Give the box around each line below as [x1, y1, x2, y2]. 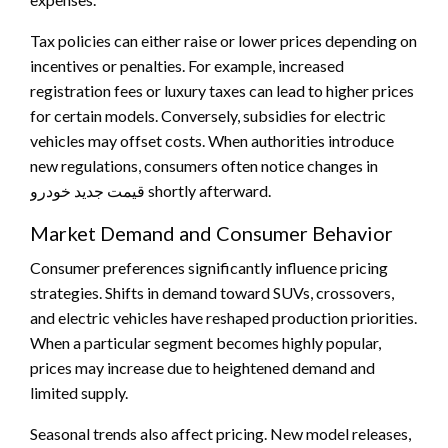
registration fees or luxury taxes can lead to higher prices [30, 80, 414, 100]
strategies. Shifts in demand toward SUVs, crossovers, [30, 282, 394, 302]
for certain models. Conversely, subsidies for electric [30, 105, 386, 125]
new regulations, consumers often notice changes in [30, 155, 378, 175]
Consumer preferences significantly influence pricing [30, 257, 388, 277]
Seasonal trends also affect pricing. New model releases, [30, 423, 411, 443]
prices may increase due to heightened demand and [30, 357, 375, 377]
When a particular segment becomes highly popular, [30, 332, 381, 352]
